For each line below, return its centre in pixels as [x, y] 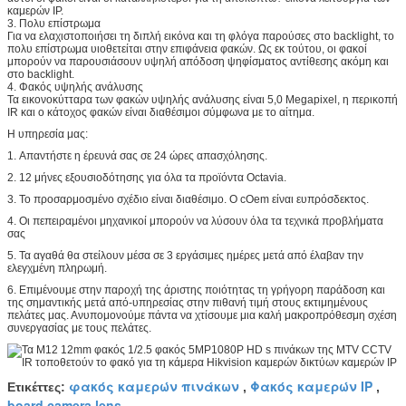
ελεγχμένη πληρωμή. [57, 268]
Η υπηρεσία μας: [48, 134]
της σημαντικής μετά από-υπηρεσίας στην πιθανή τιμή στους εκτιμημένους [188, 302]
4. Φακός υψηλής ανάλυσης [75, 87]
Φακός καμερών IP [311, 386]
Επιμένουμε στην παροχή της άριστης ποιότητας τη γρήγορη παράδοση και [202, 290]
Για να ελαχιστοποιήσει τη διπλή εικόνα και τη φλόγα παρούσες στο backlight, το [201, 36]
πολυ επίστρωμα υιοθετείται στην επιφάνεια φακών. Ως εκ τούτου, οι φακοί [187, 48]
